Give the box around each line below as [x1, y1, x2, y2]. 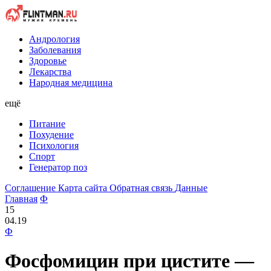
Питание [29, 118, 65, 129]
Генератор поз [29, 162, 87, 172]
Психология [29, 140, 79, 151]
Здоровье [29, 55, 67, 66]
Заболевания [29, 44, 81, 55]
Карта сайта [58, 182, 107, 193]
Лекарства [29, 66, 71, 77]
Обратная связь [109, 182, 172, 193]
